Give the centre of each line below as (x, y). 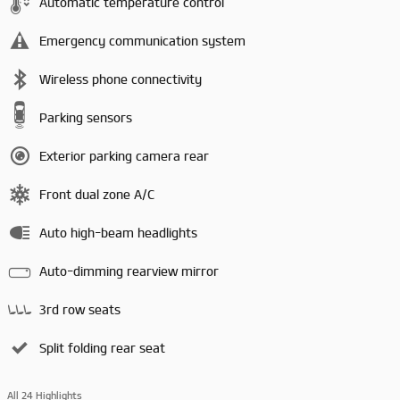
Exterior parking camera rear (124, 156)
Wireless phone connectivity (121, 79)
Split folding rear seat (102, 348)
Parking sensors (86, 118)
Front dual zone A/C (97, 195)
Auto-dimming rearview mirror (129, 271)
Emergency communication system (142, 41)
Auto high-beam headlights (118, 233)
